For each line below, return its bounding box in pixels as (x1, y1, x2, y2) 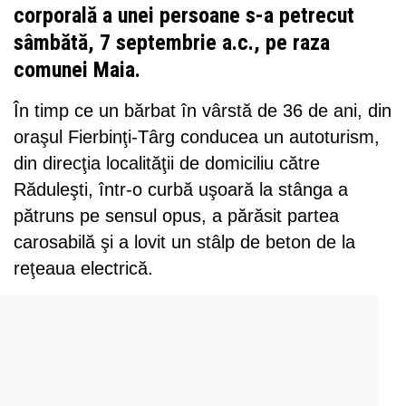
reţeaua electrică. (14, 257, 153, 278)
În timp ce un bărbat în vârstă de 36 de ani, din (14, 100, 391, 121)
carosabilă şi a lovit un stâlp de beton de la (14, 231, 355, 252)
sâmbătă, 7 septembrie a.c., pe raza (14, 29, 330, 55)
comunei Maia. (14, 56, 140, 82)
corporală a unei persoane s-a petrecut (14, 2, 354, 28)
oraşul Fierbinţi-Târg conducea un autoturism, (14, 126, 380, 147)
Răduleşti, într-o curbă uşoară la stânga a (14, 179, 348, 199)
